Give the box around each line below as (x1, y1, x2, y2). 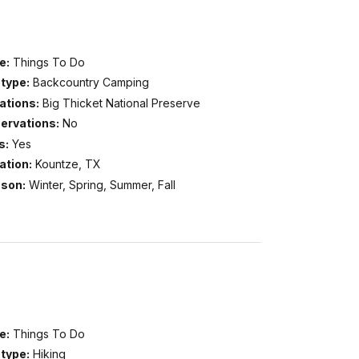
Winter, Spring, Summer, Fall (28, 177, 175, 192)
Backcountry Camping (32, 75, 149, 90)
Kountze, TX (34, 157, 101, 171)
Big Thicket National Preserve (42, 95, 200, 110)
